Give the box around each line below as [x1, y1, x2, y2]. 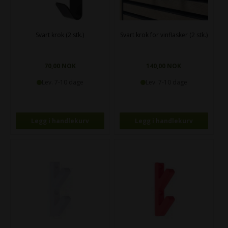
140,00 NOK [146, 62, 182, 71]
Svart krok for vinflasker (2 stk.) [120, 31, 208, 40]
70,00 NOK [44, 62, 76, 71]
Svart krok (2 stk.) [36, 31, 84, 40]
